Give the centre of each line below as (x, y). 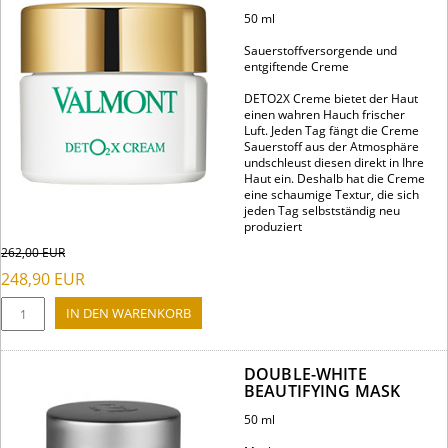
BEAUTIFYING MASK (322, 391)
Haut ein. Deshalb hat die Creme (334, 179)
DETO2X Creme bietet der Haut (331, 99)
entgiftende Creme (296, 67)
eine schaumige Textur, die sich (331, 195)
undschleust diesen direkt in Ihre (334, 163)
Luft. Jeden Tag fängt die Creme (331, 131)
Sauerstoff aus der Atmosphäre (331, 147)
